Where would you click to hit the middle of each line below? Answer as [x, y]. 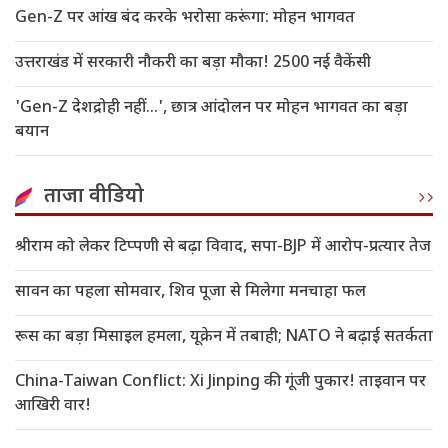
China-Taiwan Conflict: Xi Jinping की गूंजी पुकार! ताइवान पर [220, 383]
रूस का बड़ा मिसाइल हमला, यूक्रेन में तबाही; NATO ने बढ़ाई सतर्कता [224, 338]
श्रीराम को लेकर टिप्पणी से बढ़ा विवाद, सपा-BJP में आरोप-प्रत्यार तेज [223, 248]
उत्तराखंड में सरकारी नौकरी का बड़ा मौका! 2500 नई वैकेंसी [193, 64]
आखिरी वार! [53, 407]
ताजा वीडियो [94, 197]
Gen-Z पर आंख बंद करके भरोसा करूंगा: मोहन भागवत [185, 19]
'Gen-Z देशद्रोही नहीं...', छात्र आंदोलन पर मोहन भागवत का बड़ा [211, 109]
